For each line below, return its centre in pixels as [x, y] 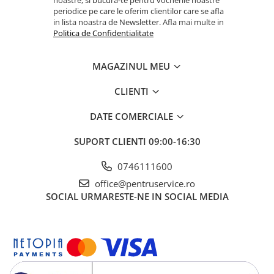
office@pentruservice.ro [144, 183]
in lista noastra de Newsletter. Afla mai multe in [139, 22]
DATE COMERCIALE [132, 116]
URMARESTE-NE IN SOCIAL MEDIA [154, 196]
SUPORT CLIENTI [111, 141]
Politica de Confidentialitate [103, 33]
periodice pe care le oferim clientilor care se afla [139, 11]
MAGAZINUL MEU [132, 66]
